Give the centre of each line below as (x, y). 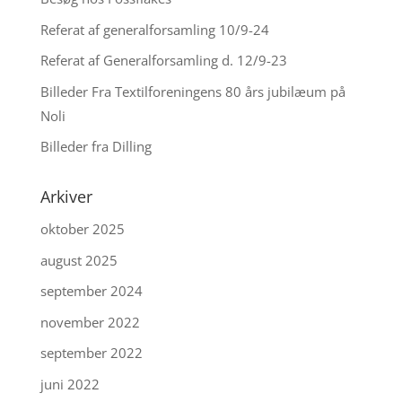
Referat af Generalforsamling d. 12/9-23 (163, 60)
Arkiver (66, 197)
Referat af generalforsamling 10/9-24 (154, 29)
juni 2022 (70, 384)
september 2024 (91, 291)
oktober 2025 (82, 229)
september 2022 (91, 353)
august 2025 (79, 260)
